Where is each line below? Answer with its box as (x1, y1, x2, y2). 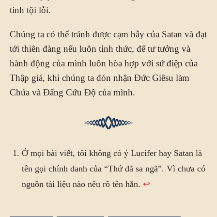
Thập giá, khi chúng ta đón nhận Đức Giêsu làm (10, 72, 189, 83)
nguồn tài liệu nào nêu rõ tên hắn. (22, 179, 143, 189)
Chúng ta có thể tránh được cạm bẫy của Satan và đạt (10, 29, 207, 39)
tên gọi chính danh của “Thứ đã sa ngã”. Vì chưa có (22, 163, 205, 173)
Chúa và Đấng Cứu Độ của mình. (10, 87, 135, 97)
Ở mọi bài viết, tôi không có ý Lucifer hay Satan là (22, 148, 202, 158)
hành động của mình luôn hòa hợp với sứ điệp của (10, 58, 198, 68)
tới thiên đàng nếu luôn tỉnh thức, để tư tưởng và (10, 43, 190, 54)
